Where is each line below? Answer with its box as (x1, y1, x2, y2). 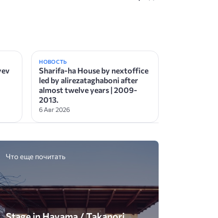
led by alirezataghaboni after (39, 75, 139, 85)
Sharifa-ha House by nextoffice (39, 65, 149, 75)
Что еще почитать (6, 152, 66, 161)
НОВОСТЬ (39, 58, 67, 65)
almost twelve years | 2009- (39, 85, 138, 94)
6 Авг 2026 (39, 105, 71, 113)
